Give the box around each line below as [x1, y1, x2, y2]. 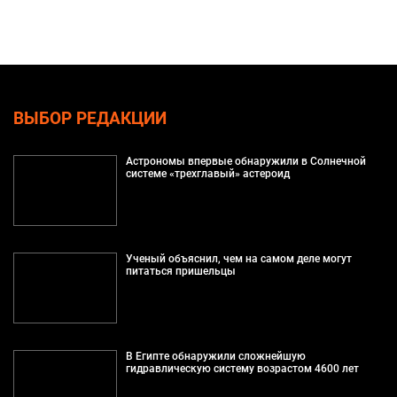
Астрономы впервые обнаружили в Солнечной [125, 154, 366, 167]
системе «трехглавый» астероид [125, 167, 290, 180]
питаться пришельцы [125, 264, 236, 277]
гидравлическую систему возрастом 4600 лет [125, 362, 359, 375]
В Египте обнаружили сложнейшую [125, 349, 306, 362]
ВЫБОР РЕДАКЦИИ [13, 108, 167, 128]
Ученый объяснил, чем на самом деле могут [125, 252, 352, 265]
